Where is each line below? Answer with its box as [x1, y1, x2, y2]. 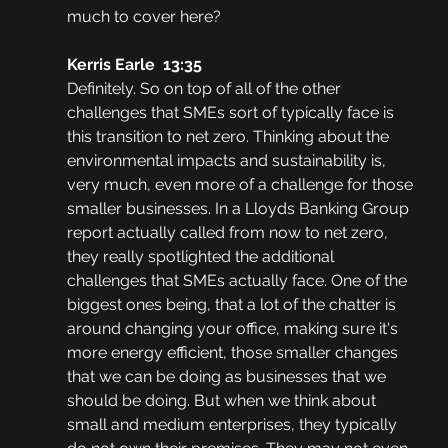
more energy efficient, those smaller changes [66, 343, 402, 363]
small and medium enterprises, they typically [66, 415, 401, 435]
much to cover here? [66, 7, 221, 27]
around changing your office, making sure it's [66, 319, 402, 339]
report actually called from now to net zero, [66, 223, 392, 243]
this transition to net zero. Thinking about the [66, 127, 393, 147]
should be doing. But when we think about [66, 391, 380, 411]
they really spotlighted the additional [66, 247, 338, 267]
